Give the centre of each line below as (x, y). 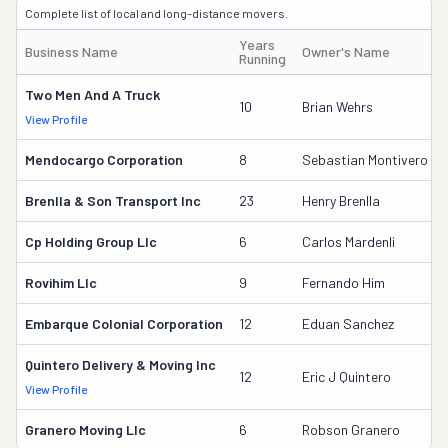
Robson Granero (351, 429)
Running (262, 58)
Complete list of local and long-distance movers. (156, 13)
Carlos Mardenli (348, 241)
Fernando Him (343, 282)
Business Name (71, 51)
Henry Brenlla (341, 200)
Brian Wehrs (337, 106)
